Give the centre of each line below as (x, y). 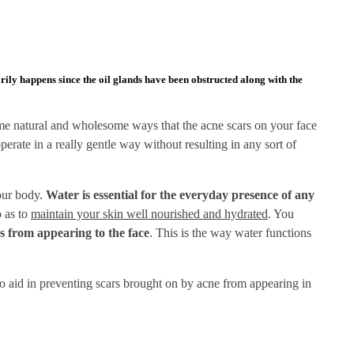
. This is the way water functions (230, 232)
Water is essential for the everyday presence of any (180, 194)
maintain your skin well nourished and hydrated (149, 213)
